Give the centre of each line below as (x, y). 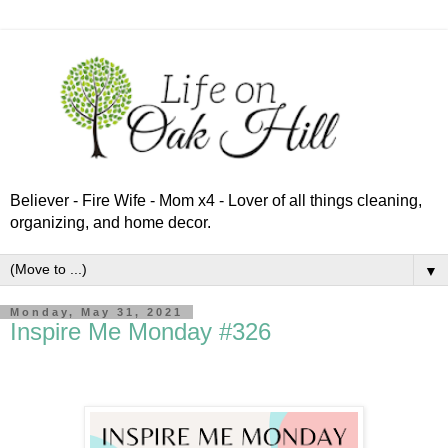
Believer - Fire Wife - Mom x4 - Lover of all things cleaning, (216, 201)
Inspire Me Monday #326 (140, 332)
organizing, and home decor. (110, 223)
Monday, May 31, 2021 (96, 312)
